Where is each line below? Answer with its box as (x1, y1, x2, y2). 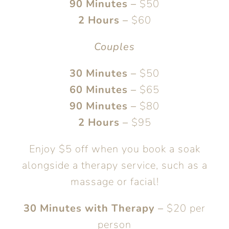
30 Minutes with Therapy (24, 201, 155, 215)
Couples (94, 40, 135, 54)
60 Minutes (70, 83, 128, 97)
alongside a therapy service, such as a (21, 158, 208, 172)
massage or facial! (70, 175, 159, 189)
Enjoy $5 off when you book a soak (29, 142, 200, 156)
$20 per (164, 201, 205, 215)
